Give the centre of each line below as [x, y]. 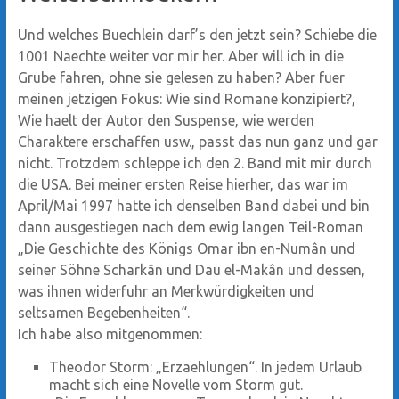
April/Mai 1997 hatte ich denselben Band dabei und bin [193, 205]
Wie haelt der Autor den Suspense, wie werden [166, 120]
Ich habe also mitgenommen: [110, 334]
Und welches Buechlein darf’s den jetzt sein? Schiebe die [197, 34]
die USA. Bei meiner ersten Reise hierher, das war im [183, 184]
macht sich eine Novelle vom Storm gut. [175, 384]
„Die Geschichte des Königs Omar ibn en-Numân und [186, 248]
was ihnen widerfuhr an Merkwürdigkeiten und [166, 291]
